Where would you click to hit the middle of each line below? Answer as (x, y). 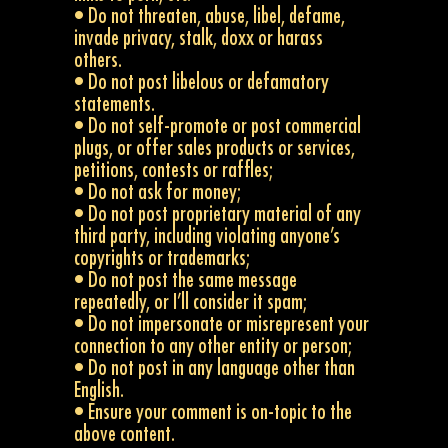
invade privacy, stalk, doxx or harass (199, 39)
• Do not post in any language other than (215, 369)
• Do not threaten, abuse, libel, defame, (210, 17)
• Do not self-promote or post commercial (218, 127)
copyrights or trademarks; (162, 259)
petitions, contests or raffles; (174, 171)
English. (99, 391)
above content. (125, 435)
